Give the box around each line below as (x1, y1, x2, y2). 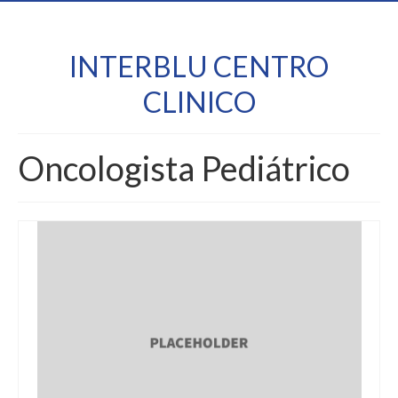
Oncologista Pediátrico (18, 147, 350, 188)
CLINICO (142, 84, 256, 119)
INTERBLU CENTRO (69, 49, 329, 84)
